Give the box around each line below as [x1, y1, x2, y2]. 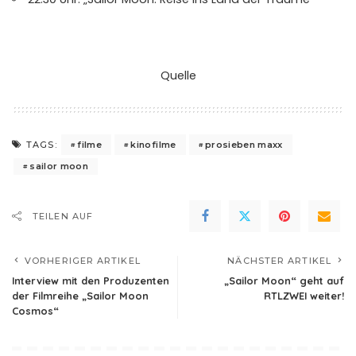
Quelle [160, 68, 196, 84]
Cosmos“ [12, 304, 59, 318]
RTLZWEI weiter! [264, 289, 344, 303]
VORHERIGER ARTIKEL [25, 255, 141, 267]
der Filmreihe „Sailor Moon [12, 289, 149, 303]
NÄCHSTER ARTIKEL [227, 255, 331, 267]
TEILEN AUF [33, 211, 93, 222]
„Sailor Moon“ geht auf [224, 274, 344, 288]
